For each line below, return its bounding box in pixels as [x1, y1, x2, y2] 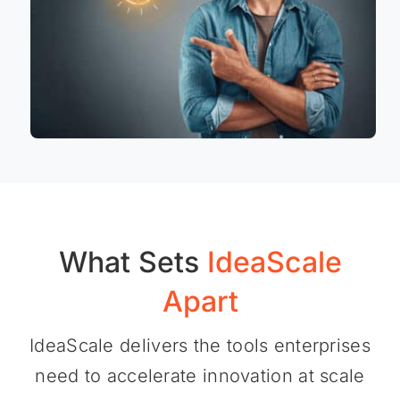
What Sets [58, 245, 207, 280]
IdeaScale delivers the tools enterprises [29, 335, 371, 357]
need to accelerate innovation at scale [35, 365, 365, 387]
